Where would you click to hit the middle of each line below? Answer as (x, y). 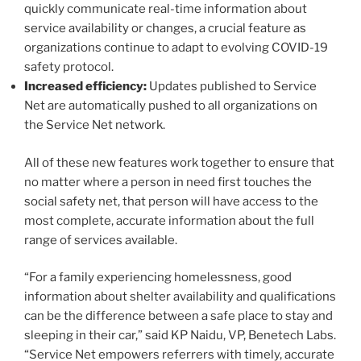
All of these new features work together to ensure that (179, 162)
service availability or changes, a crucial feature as (165, 29)
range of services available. (101, 240)
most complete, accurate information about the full (169, 220)
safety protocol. (69, 67)
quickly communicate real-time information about (166, 9)
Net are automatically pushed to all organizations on (171, 106)
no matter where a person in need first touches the (168, 182)
